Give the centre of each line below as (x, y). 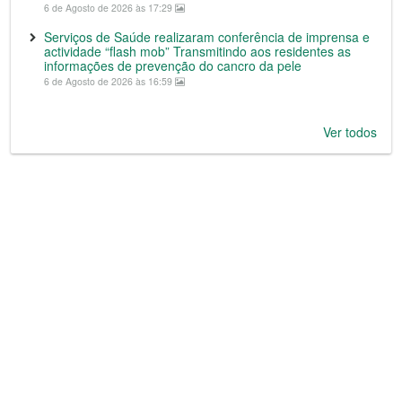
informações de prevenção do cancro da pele (173, 65)
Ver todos (350, 131)
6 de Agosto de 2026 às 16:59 (109, 81)
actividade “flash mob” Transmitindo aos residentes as (197, 51)
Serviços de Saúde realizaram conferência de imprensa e (207, 36)
